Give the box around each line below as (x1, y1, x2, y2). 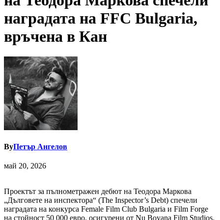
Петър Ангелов (13, 142, 67, 151)
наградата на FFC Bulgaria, (4, 9, 197, 27)
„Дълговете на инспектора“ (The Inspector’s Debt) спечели (4, 196, 197, 205)
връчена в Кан (4, 27, 107, 46)
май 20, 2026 (4, 162, 46, 170)
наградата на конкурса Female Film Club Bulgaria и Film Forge (4, 205, 208, 214)
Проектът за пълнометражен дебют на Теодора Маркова (4, 187, 192, 196)
